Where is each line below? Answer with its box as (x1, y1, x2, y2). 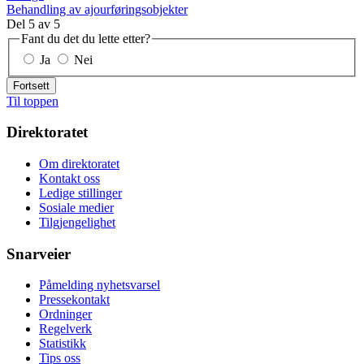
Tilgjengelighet (39, 214, 115, 229)
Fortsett (13, 79, 50, 92)
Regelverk (39, 322, 92, 336)
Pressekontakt (39, 292, 110, 307)
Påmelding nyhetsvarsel (39, 278, 160, 292)
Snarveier (6, 245, 71, 262)
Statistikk (39, 336, 86, 351)
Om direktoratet (39, 156, 119, 171)
